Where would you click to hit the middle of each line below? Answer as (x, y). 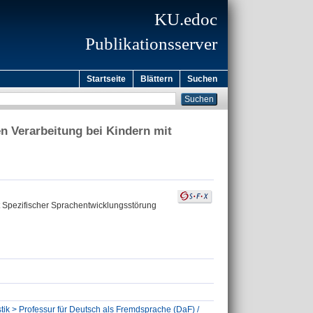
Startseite (106, 79)
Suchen (202, 79)
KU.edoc (186, 19)
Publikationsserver (151, 44)
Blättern (156, 79)
